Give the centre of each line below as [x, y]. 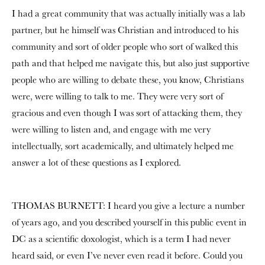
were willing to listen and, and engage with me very [111, 129]
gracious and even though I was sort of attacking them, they [127, 113]
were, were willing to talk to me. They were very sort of [117, 96]
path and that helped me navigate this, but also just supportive [131, 63]
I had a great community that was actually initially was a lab [128, 13]
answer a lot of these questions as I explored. [96, 162]
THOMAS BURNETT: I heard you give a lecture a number [128, 206]
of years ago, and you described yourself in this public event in [129, 222]
